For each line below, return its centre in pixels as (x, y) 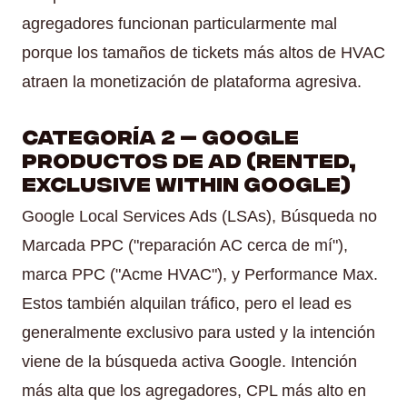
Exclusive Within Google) (186, 182)
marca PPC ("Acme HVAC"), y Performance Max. (200, 274)
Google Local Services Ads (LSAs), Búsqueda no (199, 216)
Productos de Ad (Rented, (189, 158)
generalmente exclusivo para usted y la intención (199, 332)
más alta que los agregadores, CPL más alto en (194, 390)
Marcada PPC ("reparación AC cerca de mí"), (185, 245)
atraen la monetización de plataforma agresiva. (192, 81)
